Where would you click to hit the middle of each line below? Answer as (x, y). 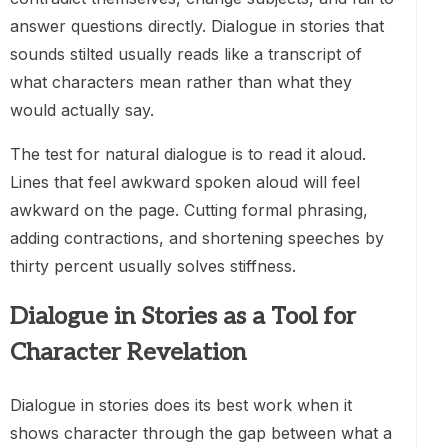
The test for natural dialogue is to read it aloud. (188, 153)
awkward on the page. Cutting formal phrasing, (189, 209)
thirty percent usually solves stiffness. (153, 265)
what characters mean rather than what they (181, 81)
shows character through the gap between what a (201, 433)
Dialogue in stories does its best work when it (181, 405)
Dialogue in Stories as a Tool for (183, 317)
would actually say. (82, 109)
